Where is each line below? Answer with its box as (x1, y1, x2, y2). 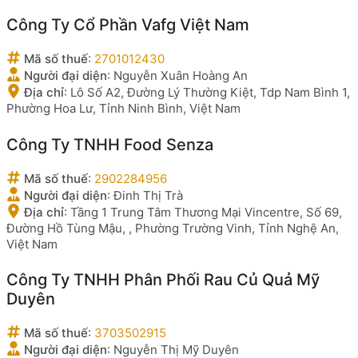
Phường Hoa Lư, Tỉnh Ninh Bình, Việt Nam (6, 101, 241, 116)
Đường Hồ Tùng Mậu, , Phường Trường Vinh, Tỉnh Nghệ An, (6, 220, 339, 236)
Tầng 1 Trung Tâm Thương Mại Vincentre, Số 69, (70, 204, 342, 220)
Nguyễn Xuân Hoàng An (113, 68, 248, 83)
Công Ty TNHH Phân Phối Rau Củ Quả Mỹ (6, 270, 320, 289)
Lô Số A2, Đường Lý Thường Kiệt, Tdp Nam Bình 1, (70, 85, 350, 100)
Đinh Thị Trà (113, 187, 183, 203)
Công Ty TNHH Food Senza (6, 134, 213, 154)
